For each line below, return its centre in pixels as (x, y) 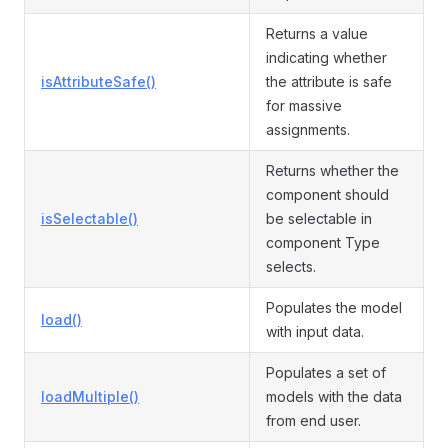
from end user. (313, 420)
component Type (323, 242)
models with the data (334, 396)
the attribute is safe (329, 81)
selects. (291, 266)
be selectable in (319, 218)
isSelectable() (89, 218)
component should (327, 194)
